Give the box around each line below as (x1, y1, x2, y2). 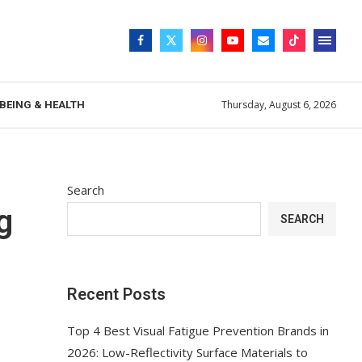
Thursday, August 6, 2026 (221, 98, 336, 112)
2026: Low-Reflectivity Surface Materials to (67, 343, 309, 360)
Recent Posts (67, 284, 166, 304)
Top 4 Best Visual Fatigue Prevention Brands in (67, 322, 330, 339)
